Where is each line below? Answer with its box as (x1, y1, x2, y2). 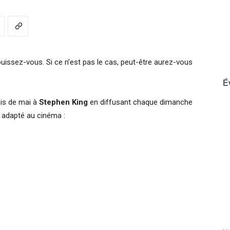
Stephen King (39, 98, 88, 107)
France (114, 44, 137, 52)
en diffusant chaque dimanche (88, 98, 193, 107)
